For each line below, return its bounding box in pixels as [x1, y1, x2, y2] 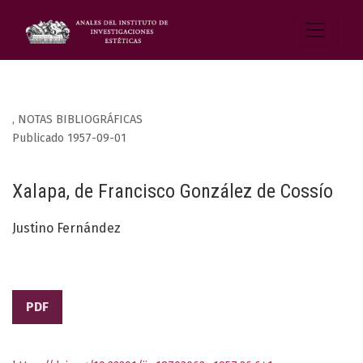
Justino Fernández [12, 220, 121, 237]
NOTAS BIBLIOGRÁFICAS [18, 113, 143, 127]
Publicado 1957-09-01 [12, 131, 126, 146]
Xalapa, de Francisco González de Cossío [12, 180, 333, 203]
